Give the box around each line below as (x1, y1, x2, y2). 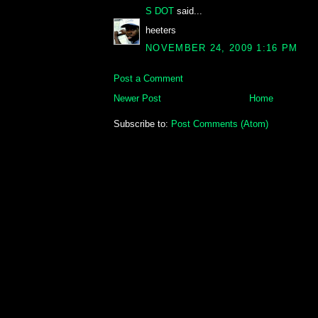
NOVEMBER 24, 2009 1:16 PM (146, 43, 298, 54)
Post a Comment (114, 73, 183, 84)
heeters (146, 24, 176, 35)
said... (174, 6, 202, 17)
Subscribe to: (114, 119, 171, 130)
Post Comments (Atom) (171, 119, 268, 130)
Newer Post (114, 93, 161, 104)
